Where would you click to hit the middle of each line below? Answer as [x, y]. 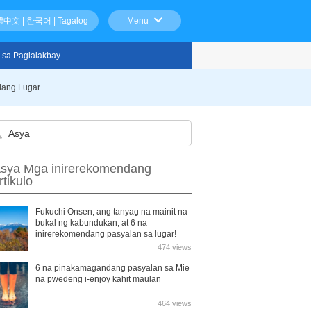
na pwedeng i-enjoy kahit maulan [98, 279]
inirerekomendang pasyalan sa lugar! [106, 234]
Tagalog [73, 21]
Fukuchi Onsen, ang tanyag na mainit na [111, 212]
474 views [175, 247]
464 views [175, 303]
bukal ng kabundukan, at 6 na [91, 223]
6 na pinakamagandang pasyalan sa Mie [112, 268]
